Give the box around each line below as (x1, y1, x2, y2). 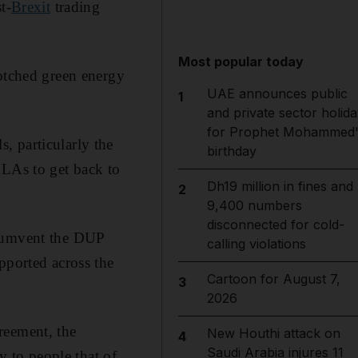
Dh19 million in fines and (206, 178, 353, 194)
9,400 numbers (206, 197, 302, 213)
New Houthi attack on (206, 325, 340, 341)
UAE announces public (206, 86, 348, 101)
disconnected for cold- (206, 217, 344, 233)
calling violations (206, 236, 306, 252)
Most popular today (178, 54, 304, 70)
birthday (206, 143, 257, 159)
